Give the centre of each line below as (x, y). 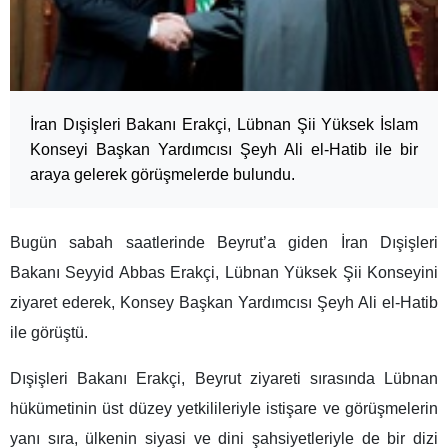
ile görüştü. (49, 333)
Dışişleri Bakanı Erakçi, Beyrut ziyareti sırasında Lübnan (224, 379)
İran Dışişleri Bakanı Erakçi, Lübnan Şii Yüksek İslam (224, 125)
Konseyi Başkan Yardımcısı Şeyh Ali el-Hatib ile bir (224, 150)
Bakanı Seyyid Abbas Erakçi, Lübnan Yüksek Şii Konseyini (224, 273)
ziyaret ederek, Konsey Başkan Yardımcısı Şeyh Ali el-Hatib (224, 303)
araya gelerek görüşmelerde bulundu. (162, 175)
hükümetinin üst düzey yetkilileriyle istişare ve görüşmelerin (224, 409)
